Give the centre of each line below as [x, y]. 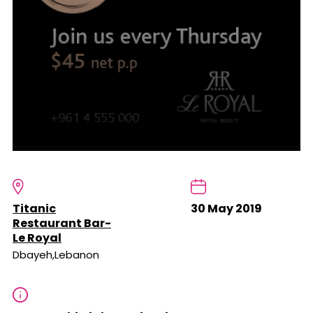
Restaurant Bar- [62, 224]
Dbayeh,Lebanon [56, 255]
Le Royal [37, 238]
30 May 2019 [226, 209]
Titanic [34, 209]
